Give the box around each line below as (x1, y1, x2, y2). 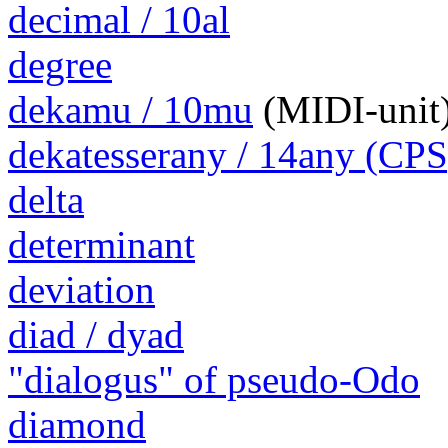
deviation (8, 268, 155, 312)
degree (8, 43, 112, 87)
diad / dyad (8, 313, 184, 357)
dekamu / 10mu (8, 88, 253, 132)
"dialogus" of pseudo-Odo (8, 358, 420, 402)
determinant (8, 223, 195, 267)
